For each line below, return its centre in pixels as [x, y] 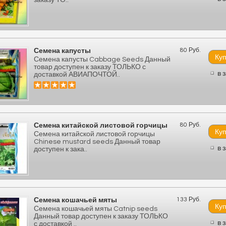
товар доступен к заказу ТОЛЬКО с [90, 67]
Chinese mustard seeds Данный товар [97, 142]
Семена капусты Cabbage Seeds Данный [102, 60]
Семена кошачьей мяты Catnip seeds [96, 209]
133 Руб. [189, 200]
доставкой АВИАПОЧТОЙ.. [77, 75]
